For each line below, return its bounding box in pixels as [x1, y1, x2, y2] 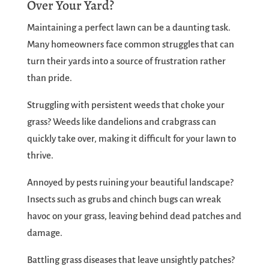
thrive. [26, 150, 53, 161]
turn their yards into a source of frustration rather [26, 56, 226, 67]
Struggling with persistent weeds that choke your [26, 100, 225, 110]
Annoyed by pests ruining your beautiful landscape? [26, 177, 234, 188]
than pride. [26, 73, 72, 83]
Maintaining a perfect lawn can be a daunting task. [26, 22, 231, 33]
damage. [26, 228, 62, 238]
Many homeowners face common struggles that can [26, 39, 234, 50]
